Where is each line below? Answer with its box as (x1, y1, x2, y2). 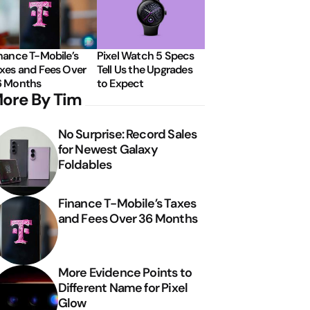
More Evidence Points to (57, 264, 192, 281)
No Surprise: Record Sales (57, 125, 197, 143)
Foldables (57, 156, 112, 173)
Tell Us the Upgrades (96, 62, 192, 77)
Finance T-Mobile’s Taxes (57, 194, 197, 212)
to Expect (96, 75, 144, 91)
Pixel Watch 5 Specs (96, 48, 194, 63)
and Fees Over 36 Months (57, 210, 198, 227)
